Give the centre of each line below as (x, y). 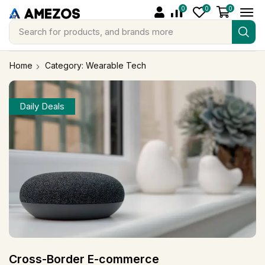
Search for (40, 32)
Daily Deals (42, 106)
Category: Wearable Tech (95, 65)
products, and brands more (118, 32)
